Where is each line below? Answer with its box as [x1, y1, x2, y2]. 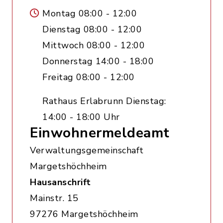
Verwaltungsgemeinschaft [30, 144, 144, 156]
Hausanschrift [30, 176, 91, 188]
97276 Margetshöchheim [30, 208, 138, 220]
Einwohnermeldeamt [30, 123, 170, 142]
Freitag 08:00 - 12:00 [42, 71, 135, 83]
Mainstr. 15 [30, 192, 79, 204]
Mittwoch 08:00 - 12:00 [42, 39, 145, 51]
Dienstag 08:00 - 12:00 [42, 23, 142, 35]
